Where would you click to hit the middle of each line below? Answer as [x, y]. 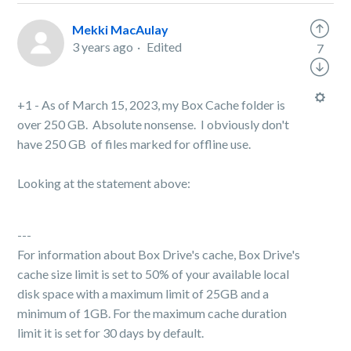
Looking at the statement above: [104, 183]
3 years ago [103, 47]
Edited [165, 47]
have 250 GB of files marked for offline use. [137, 144]
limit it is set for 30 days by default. [111, 333]
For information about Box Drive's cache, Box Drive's [159, 254]
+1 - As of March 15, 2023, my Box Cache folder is [152, 105]
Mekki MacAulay [121, 29]
